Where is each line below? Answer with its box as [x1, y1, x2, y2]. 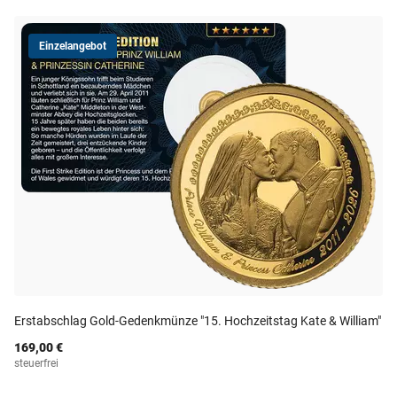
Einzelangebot [39, 40, 106, 52]
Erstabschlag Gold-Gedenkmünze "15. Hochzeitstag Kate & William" [14, 314, 381, 328]
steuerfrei [14, 357, 58, 370]
